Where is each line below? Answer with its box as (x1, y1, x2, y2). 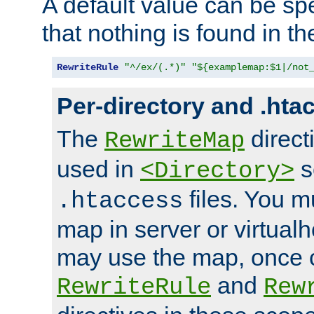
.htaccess (57, 187, 183, 214)
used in (57, 155, 140, 182)
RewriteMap (104, 127, 245, 154)
